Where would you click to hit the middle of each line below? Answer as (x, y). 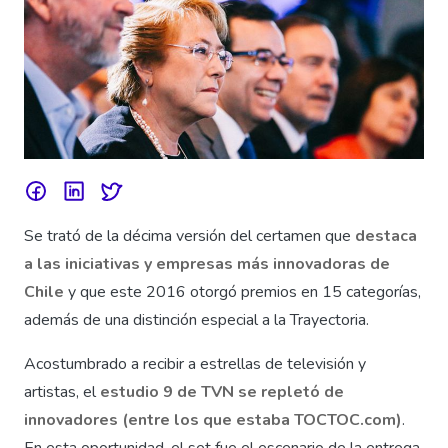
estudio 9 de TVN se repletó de (222, 392)
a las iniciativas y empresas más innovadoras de (207, 264)
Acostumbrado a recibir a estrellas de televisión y (195, 364)
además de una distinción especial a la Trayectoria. (196, 320)
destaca (386, 236)
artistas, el (62, 392)
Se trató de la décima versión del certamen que (189, 236)
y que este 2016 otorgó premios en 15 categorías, (242, 292)
